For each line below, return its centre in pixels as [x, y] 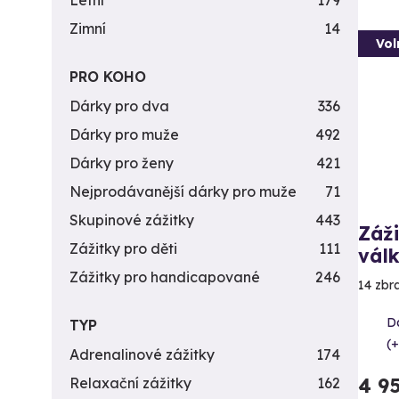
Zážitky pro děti [123, 248]
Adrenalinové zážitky [142, 354]
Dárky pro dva [119, 106]
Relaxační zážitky [130, 383]
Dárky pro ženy [122, 163]
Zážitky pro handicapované [165, 277]
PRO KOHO [108, 77]
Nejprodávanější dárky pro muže [183, 191]
